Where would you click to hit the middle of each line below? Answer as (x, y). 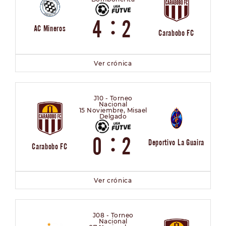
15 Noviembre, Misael (113, 110)
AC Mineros (50, 28)
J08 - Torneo (113, 215)
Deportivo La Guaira (176, 142)
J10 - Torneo (113, 98)
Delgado (113, 116)
